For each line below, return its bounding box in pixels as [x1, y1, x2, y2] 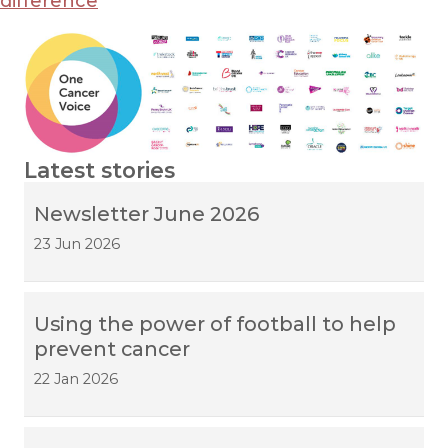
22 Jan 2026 [34, 369, 118, 388]
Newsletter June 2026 [34, 201, 259, 226]
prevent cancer [34, 336, 190, 361]
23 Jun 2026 [34, 234, 120, 253]
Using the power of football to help [34, 311, 396, 336]
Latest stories [24, 156, 175, 183]
